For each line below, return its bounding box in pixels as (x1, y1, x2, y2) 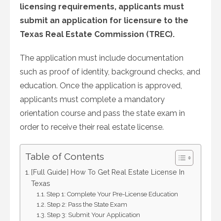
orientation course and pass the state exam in (20, 109, 185, 118)
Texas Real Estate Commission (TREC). (20, 30, 175, 39)
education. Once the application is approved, (20, 81, 182, 91)
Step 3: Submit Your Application (47, 211, 141, 219)
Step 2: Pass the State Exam (47, 201, 128, 209)
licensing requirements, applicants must (20, 2, 184, 12)
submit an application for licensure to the (20, 16, 188, 26)
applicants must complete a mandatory (20, 95, 165, 105)
